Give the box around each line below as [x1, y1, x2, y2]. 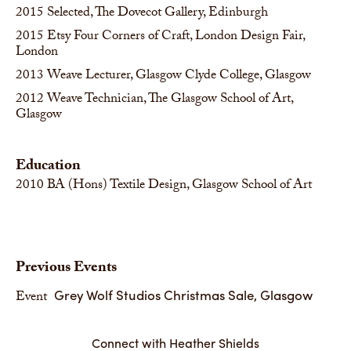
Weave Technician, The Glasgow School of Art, [47, 89, 293, 111]
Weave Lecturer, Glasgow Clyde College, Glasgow [47, 65, 311, 88]
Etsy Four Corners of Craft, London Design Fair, [47, 26, 305, 49]
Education [16, 154, 81, 179]
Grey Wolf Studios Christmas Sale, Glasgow [51, 285, 313, 304]
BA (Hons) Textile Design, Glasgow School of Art [47, 175, 312, 197]
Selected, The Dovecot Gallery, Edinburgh [47, 2, 268, 25]
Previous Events [16, 256, 117, 281]
